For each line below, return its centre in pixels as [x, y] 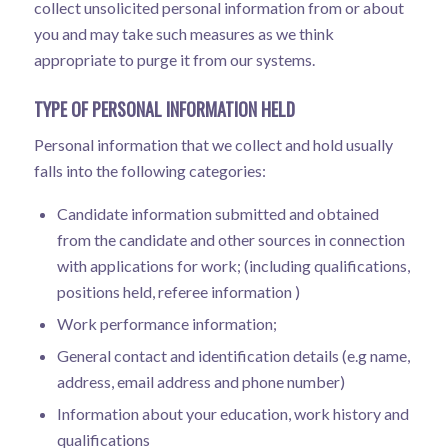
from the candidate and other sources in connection [230, 239]
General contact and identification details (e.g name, [233, 355]
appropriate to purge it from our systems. [174, 59]
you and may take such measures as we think [183, 33]
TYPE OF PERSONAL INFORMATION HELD [164, 108]
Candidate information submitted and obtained [217, 213]
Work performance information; [166, 323]
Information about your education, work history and [232, 413]
